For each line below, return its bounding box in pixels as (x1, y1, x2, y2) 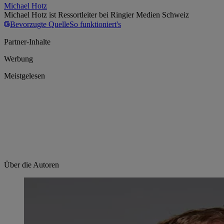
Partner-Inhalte (4, 37, 50, 46)
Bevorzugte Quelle (10, 19, 69, 28)
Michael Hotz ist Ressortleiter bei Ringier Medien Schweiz (4, 10, 189, 19)
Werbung (4, 54, 33, 63)
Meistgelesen (4, 71, 45, 80)
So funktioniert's (69, 19, 121, 28)
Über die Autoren (4, 160, 59, 169)
